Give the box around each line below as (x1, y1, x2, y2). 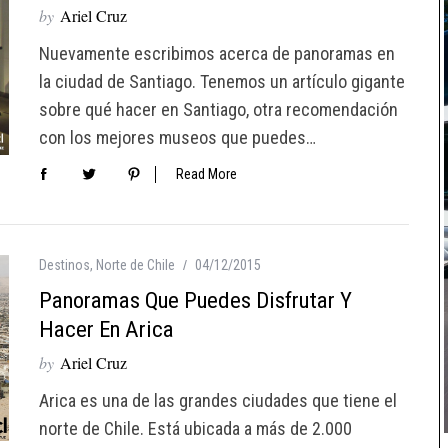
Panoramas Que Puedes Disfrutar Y (39, 287, 352, 315)
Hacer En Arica (39, 316, 174, 344)
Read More (176, 165, 237, 182)
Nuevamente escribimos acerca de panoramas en (39, 43, 395, 64)
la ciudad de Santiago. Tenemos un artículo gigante (39, 71, 405, 92)
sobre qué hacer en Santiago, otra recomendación (39, 99, 398, 120)
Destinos (39, 257, 90, 274)
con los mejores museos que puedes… (39, 127, 316, 148)
